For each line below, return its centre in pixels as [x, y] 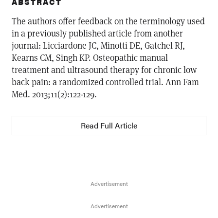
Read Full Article [109, 125]
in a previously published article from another [97, 33]
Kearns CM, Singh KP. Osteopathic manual [90, 57]
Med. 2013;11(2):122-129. [54, 94]
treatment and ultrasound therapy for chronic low [104, 70]
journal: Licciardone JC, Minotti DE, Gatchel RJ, [98, 45]
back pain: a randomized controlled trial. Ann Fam [105, 82]
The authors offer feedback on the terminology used [108, 21]
